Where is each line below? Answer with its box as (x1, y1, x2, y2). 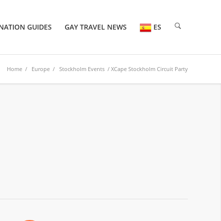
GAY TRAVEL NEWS (65, 22, 127, 32)
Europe (32, 65, 50, 73)
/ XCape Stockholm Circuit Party (105, 65, 188, 73)
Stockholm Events (59, 65, 105, 73)
